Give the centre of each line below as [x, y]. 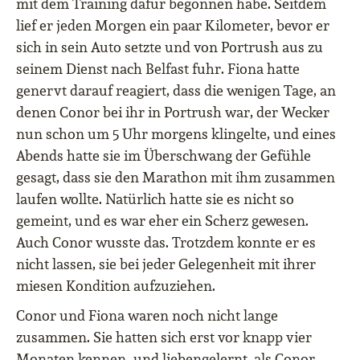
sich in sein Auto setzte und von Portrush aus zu [170, 47]
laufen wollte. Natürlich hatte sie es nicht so [155, 199]
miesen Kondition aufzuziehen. [116, 286]
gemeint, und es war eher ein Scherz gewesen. [162, 221]
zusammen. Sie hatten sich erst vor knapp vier [164, 337]
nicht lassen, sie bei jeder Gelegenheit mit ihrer [166, 264]
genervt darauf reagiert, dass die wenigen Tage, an [176, 91]
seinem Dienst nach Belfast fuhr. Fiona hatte [158, 69]
